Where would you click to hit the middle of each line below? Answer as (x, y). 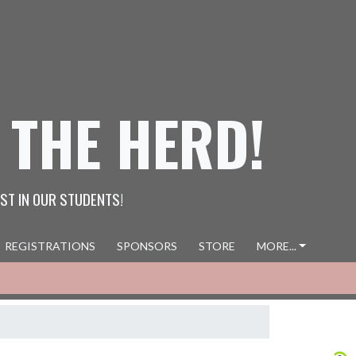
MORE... (276, 246)
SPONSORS (147, 246)
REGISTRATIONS (50, 246)
